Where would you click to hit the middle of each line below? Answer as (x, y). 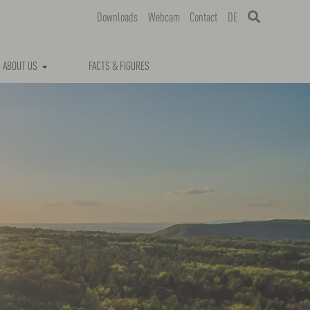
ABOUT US (20, 67)
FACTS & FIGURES (119, 67)
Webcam (164, 18)
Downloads (118, 18)
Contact (204, 18)
